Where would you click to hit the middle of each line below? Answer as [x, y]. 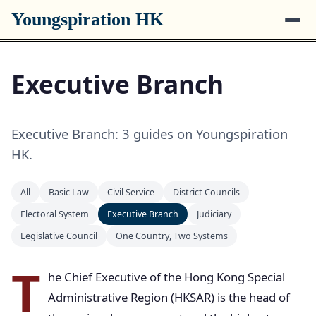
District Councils [206, 192]
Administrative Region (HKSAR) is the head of [169, 297]
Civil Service [131, 192]
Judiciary [214, 214]
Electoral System [55, 214]
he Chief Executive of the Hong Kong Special [166, 277]
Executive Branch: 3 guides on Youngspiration [150, 134]
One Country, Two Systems [172, 236]
